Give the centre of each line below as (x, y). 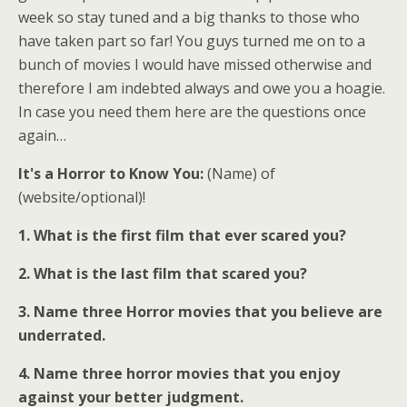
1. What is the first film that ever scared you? (182, 236)
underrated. (62, 336)
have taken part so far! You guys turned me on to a (192, 41)
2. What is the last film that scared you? (163, 274)
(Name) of (239, 174)
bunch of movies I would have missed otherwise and (195, 65)
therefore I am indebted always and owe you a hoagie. (202, 89)
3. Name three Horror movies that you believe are (200, 312)
